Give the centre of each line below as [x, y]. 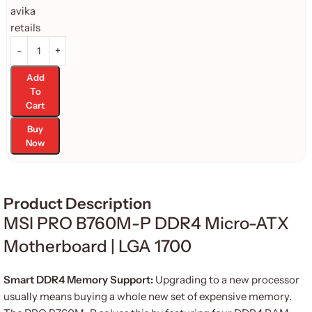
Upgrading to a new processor [227, 280]
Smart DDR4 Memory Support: [79, 280]
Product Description [77, 204]
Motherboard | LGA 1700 [97, 246]
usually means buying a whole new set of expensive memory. [148, 296]
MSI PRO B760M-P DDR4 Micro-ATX [146, 223]
